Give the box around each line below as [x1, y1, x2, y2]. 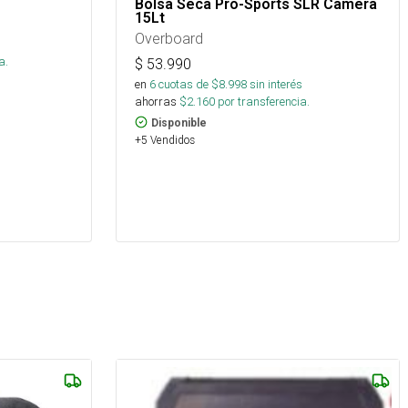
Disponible [151, 116, 207, 129]
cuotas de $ [156, 76, 219, 92]
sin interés [250, 76, 302, 92]
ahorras [135, 93, 177, 109]
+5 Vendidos [135, 132, 195, 147]
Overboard [135, 28, 203, 47]
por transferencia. [215, 93, 310, 109]
